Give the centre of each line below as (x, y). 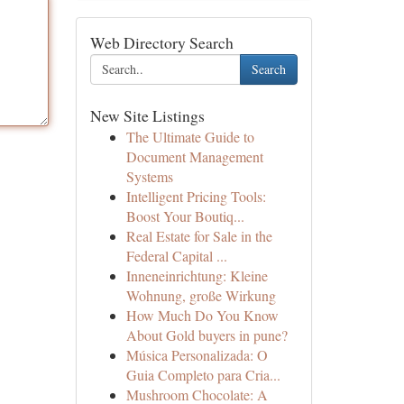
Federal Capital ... (176, 256)
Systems (149, 176)
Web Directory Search (161, 42)
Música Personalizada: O (197, 355)
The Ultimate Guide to (190, 137)
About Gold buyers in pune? (207, 335)
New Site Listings (147, 115)
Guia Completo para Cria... (203, 375)
